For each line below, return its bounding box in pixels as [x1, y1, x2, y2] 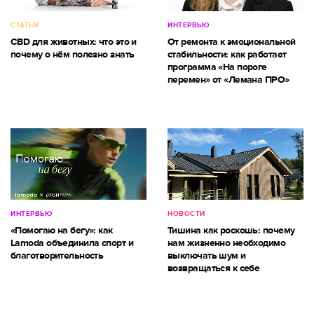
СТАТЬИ [11, 20, 39, 29]
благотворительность [11, 249, 104, 261]
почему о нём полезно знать [11, 48, 135, 60]
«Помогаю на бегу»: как [11, 224, 113, 236]
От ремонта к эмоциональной [168, 35, 296, 48]
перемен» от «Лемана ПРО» [168, 73, 289, 86]
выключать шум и [168, 249, 246, 261]
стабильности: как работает [168, 48, 287, 60]
